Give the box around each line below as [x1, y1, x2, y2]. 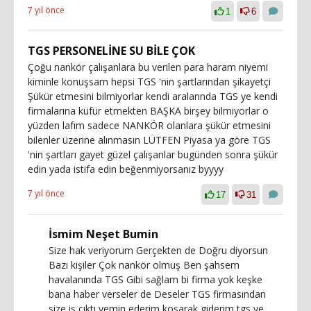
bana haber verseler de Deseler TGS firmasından [49, 287, 266, 301]
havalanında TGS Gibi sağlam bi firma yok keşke [49, 272, 262, 286]
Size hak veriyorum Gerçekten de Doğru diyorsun [49, 243, 268, 257]
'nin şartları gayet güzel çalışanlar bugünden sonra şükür [28, 147, 278, 161]
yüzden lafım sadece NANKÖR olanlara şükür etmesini [28, 118, 271, 132]
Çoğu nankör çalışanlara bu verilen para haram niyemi [28, 60, 268, 74]
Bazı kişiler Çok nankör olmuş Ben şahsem [49, 258, 239, 271]
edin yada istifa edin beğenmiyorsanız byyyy [28, 162, 224, 176]
